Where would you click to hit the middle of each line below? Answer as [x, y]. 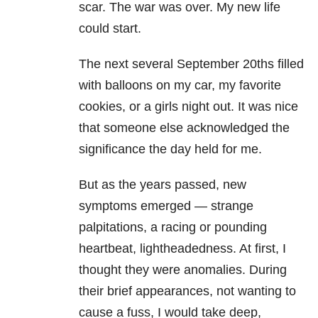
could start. [110, 29]
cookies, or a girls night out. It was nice [188, 107]
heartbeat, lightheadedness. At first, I [182, 249]
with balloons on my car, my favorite [180, 86]
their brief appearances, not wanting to [187, 291]
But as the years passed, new [163, 185]
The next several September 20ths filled [191, 64]
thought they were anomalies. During [183, 270]
